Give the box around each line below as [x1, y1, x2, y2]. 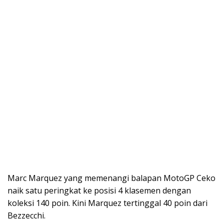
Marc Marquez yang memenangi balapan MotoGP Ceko [7, 172, 215, 184]
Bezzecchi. [7, 210, 45, 221]
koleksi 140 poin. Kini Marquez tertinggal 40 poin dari [7, 197, 207, 209]
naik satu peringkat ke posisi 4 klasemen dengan [7, 185, 191, 196]
